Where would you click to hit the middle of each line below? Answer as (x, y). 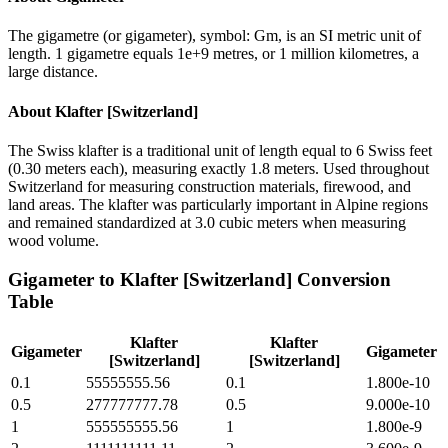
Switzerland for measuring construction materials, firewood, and (209, 186)
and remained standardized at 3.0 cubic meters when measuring (207, 222)
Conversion (341, 279)
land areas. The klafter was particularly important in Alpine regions (218, 204)
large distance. (53, 72)
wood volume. (53, 240)
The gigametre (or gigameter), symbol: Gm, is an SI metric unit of (214, 36)
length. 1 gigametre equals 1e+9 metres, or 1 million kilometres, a (213, 54)
